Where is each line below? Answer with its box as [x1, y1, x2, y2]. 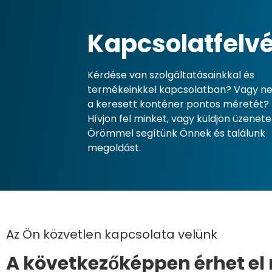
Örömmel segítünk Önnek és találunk [87, 126, 266, 140]
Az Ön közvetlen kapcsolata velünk [6, 226, 217, 243]
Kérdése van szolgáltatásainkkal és [87, 68, 255, 82]
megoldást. [87, 141, 141, 155]
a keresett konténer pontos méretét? [87, 97, 270, 111]
